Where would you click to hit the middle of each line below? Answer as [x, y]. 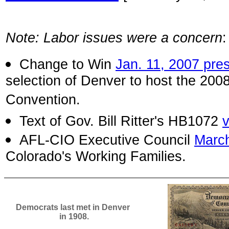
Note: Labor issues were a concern [114, 38]
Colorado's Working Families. [96, 158]
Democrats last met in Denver [74, 207]
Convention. [43, 101]
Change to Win [67, 64]
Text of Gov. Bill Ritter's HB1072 [121, 121]
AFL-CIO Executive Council [107, 140]
